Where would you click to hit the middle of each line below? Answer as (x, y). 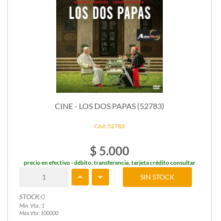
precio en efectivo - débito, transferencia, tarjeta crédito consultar (110, 162)
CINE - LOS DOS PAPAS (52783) (110, 106)
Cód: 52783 (110, 126)
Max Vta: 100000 (38, 213)
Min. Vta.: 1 (32, 205)
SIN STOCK (158, 177)
